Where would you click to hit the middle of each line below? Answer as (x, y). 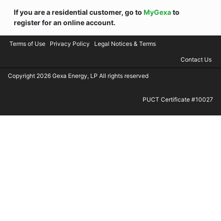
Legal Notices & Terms (125, 44)
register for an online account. (65, 22)
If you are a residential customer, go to (79, 12)
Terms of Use (27, 44)
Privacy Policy (70, 44)
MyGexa (157, 12)
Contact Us (196, 59)
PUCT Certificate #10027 (178, 99)
